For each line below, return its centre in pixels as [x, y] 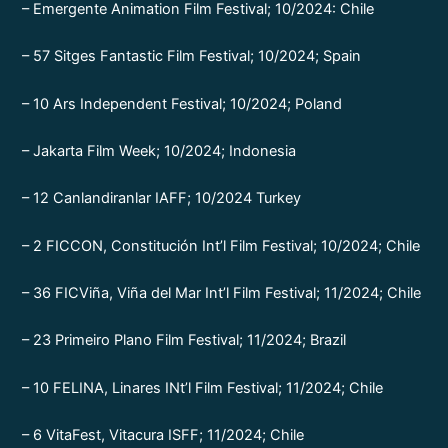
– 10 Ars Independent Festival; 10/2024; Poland [182, 103]
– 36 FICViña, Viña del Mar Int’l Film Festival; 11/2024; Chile [222, 292]
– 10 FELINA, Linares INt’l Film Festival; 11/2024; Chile [203, 387]
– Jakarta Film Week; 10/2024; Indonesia [159, 150]
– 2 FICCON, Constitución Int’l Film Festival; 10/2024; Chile [221, 245]
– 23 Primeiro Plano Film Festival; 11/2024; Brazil [184, 340]
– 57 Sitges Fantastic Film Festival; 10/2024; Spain [192, 56]
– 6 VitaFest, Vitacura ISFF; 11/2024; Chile [163, 434]
